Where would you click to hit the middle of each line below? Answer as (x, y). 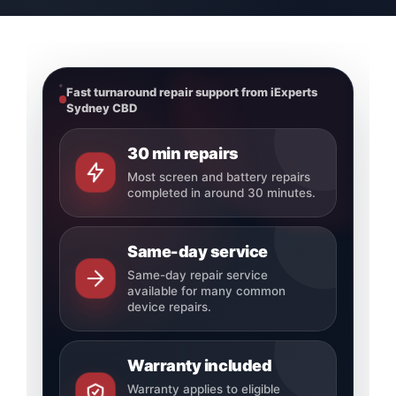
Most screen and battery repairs (218, 176)
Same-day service (197, 251)
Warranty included (199, 365)
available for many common (206, 290)
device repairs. (169, 306)
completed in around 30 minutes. (221, 192)
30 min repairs (183, 153)
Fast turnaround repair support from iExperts (191, 91)
